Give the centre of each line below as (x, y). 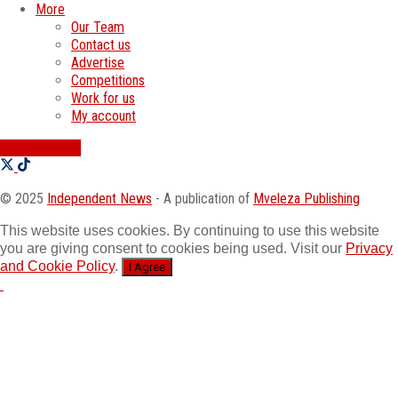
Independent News (99, 198)
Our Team (98, 27)
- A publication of (203, 198)
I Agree (147, 267)
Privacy (369, 248)
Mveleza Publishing (306, 198)
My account (103, 115)
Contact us (101, 44)
